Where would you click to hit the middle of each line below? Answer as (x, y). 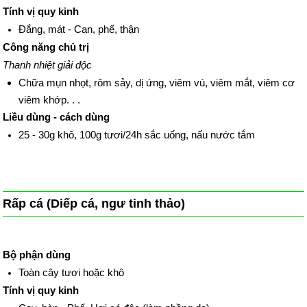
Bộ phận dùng (37, 254)
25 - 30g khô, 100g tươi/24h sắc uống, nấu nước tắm (136, 135)
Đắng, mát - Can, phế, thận (78, 29)
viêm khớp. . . (50, 100)
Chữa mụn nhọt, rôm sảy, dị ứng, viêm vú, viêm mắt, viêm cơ (156, 83)
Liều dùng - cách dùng (57, 117)
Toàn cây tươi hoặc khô (71, 272)
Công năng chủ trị (46, 47)
